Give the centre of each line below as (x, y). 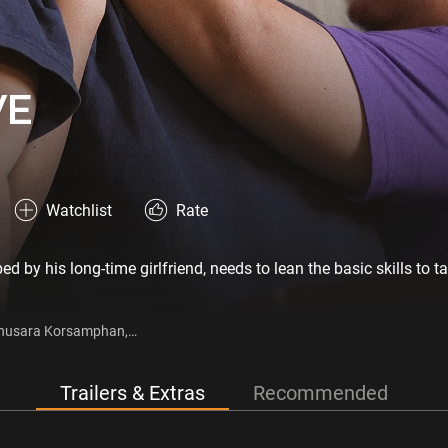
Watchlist (79, 210)
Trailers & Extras (132, 393)
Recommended (320, 393)
